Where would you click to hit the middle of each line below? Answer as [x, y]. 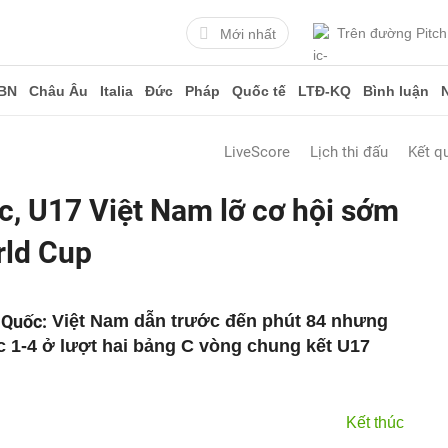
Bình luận [396, 91]
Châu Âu [58, 91]
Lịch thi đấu [349, 152]
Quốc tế [259, 91]
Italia [116, 91]
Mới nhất [248, 33]
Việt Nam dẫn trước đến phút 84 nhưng [220, 321]
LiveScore [257, 152]
